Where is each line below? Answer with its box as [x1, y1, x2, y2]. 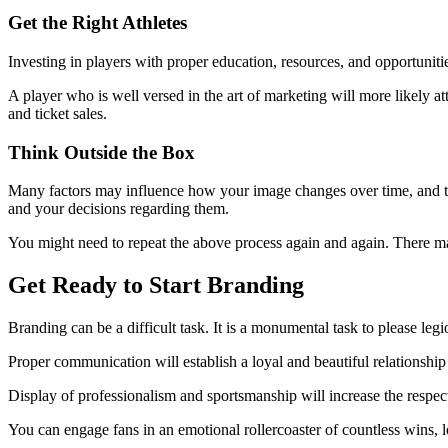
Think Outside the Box [8, 141, 195, 163]
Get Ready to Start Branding [8, 272, 304, 299]
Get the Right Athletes [8, 12, 187, 34]
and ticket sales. [8, 104, 107, 122]
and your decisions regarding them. [8, 200, 229, 218]
